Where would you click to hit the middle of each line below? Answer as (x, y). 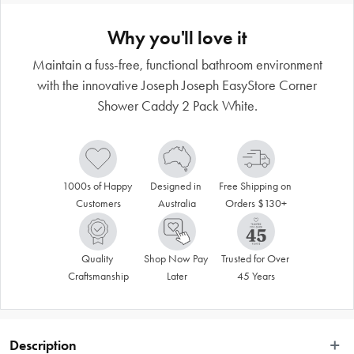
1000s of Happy (97, 186)
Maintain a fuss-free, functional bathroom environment (177, 64)
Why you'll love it (177, 37)
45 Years (256, 276)
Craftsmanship (98, 276)
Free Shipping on (255, 186)
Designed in (176, 186)
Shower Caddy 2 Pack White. (177, 105)
